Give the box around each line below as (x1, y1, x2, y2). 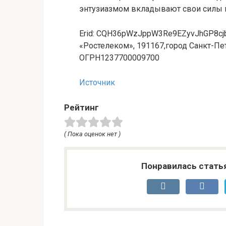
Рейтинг (64, 102, 99, 112)
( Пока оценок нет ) (64, 130, 121, 138)
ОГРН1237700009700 (79, 53, 159, 63)
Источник (79, 78, 115, 87)
